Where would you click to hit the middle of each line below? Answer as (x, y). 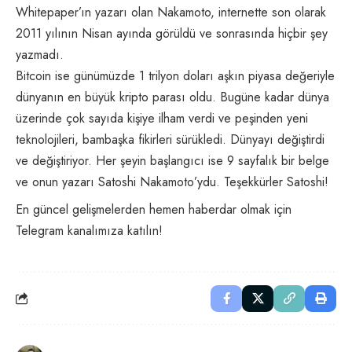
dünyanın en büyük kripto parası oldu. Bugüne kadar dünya (172, 97)
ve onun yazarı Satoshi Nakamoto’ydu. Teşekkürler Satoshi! (172, 181)
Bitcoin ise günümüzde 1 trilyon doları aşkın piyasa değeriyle (175, 75)
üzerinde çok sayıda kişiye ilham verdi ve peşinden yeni (162, 118)
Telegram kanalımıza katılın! (89, 230)
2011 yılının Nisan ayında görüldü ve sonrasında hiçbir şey (172, 33)
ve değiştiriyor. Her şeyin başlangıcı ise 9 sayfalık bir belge (172, 160)
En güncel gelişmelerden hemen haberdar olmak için (154, 209)
